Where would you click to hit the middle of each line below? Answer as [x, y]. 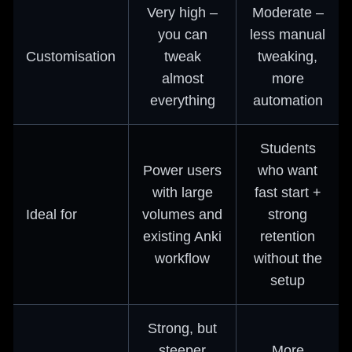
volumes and [182, 214]
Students [288, 148]
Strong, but [182, 328]
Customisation [71, 56]
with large [182, 192]
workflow [182, 258]
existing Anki [182, 236]
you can [182, 34]
